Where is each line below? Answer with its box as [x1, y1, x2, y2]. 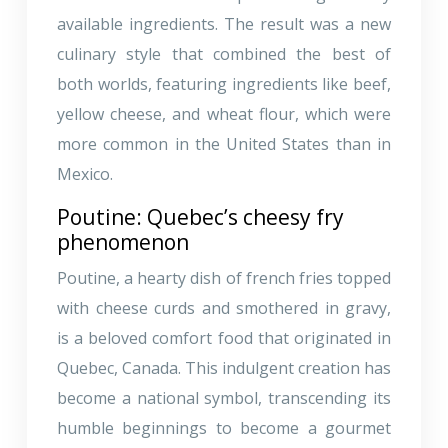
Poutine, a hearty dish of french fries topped [57, 266, 391, 289]
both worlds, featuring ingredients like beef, [57, 72, 391, 95]
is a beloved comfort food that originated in [57, 326, 391, 349]
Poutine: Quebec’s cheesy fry [57, 202, 344, 231]
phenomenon [57, 227, 189, 256]
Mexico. [57, 162, 113, 185]
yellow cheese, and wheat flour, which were [57, 102, 391, 125]
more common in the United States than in [57, 132, 391, 155]
